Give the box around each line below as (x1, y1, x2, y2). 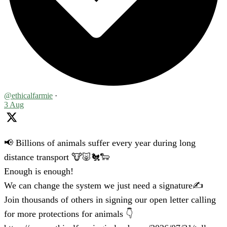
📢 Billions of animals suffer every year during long (4, 137, 196, 148)
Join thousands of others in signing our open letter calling (4, 194, 216, 205)
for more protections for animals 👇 (4, 208, 133, 219)
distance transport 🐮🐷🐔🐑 (4, 152, 109, 162)
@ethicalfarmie (4, 91, 53, 100)
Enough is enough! (4, 166, 73, 176)
